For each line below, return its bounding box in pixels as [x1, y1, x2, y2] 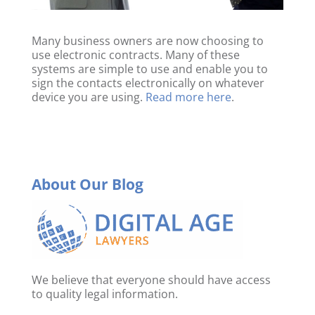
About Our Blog [31, 174, 143, 194]
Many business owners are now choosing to [31, 32, 264, 49]
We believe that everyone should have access [31, 271, 271, 288]
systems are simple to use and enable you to [31, 60, 268, 77]
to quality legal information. [31, 285, 178, 302]
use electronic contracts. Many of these [31, 46, 240, 63]
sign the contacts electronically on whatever [31, 75, 264, 91]
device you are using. [31, 89, 146, 105]
